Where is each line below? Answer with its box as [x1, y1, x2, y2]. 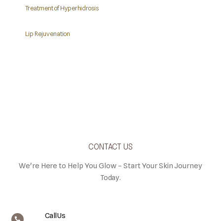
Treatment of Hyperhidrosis [25, 4, 99, 12]
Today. [100, 173, 121, 183]
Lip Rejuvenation [25, 30, 70, 38]
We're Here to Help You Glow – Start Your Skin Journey [18, 161, 203, 171]
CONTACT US [88, 143, 133, 152]
